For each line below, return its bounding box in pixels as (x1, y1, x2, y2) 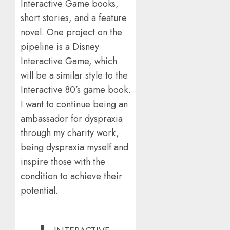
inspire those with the (21, 155, 105, 169)
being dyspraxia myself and (21, 141, 128, 155)
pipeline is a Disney (21, 40, 99, 54)
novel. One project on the (21, 26, 122, 40)
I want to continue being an (21, 98, 128, 111)
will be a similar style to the (21, 69, 128, 83)
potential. (21, 184, 58, 198)
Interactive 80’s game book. (21, 83, 131, 97)
